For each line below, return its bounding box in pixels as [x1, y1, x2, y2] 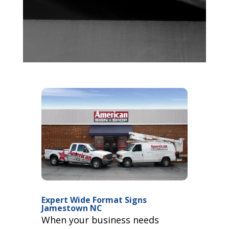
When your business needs [41, 213, 159, 226]
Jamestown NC [41, 202, 102, 214]
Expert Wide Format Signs [41, 194, 147, 205]
